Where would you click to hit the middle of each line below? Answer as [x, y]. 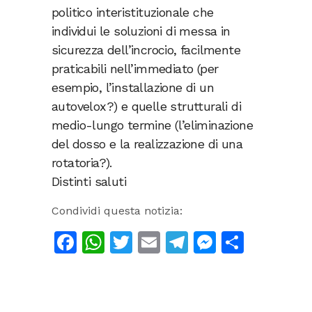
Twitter [170, 243]
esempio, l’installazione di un [133, 88]
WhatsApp [160, 243]
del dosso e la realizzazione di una [147, 144]
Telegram [236, 243]
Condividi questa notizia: [117, 211]
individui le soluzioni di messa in [141, 31]
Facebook [128, 243]
